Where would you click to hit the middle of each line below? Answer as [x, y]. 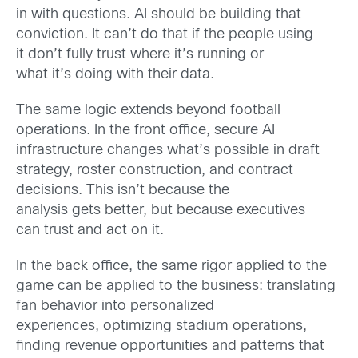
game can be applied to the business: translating [176, 286]
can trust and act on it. [90, 230]
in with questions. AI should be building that [159, 14]
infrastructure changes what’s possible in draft [168, 150]
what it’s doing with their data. [115, 74]
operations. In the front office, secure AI [145, 130]
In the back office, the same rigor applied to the [171, 267]
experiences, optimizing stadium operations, [161, 326]
